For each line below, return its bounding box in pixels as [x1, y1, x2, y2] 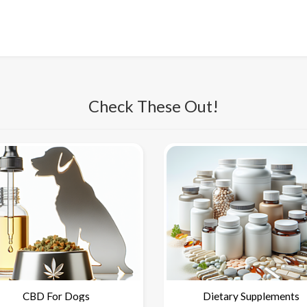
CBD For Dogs [22, 289, 90, 302]
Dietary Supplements [203, 289, 299, 302]
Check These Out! [88, 97, 219, 116]
